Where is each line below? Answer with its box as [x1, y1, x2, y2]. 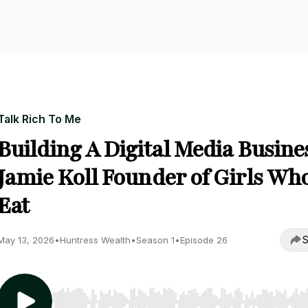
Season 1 [136, 234, 175, 245]
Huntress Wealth [60, 234, 131, 245]
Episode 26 [180, 234, 228, 245]
